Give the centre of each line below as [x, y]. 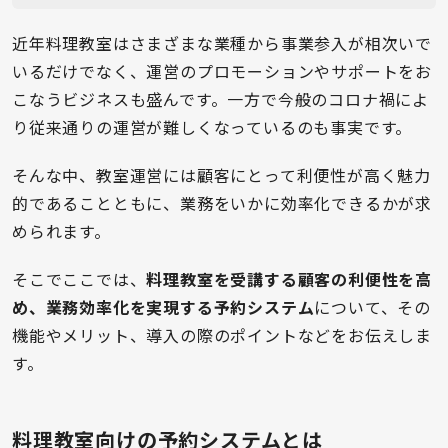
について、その [373, 306]
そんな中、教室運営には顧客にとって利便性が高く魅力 [221, 174]
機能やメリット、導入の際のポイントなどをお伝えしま [222, 334]
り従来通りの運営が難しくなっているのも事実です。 [212, 126]
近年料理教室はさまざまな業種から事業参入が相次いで [222, 42]
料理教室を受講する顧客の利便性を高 [289, 278]
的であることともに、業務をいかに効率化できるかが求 [222, 202]
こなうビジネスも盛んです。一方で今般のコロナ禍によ [220, 98]
